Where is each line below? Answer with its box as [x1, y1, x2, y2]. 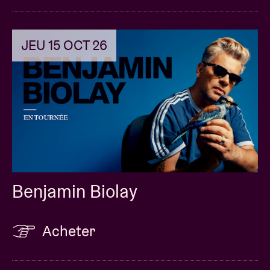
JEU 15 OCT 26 [21, 36, 107, 55]
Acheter [42, 221, 95, 240]
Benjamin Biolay [12, 179, 137, 203]
